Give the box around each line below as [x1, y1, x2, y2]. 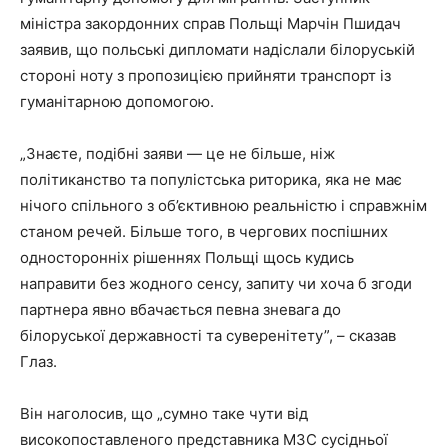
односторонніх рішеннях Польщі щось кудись [20, 248, 354, 268]
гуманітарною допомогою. [20, 92, 214, 112]
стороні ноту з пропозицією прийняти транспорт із [20, 66, 391, 86]
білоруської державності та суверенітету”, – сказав [20, 326, 396, 346]
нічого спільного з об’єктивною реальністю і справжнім [20, 196, 427, 216]
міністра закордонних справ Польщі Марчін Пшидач [20, 14, 401, 34]
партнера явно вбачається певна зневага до [20, 300, 341, 320]
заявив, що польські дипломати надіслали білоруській [20, 40, 415, 60]
